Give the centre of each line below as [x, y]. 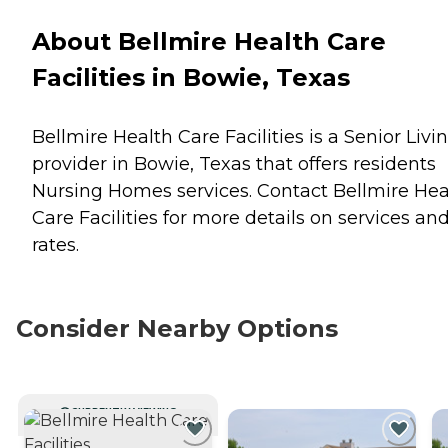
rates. [55, 244]
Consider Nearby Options [177, 328]
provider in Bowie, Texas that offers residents [234, 163]
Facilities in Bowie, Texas [191, 77]
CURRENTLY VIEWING [124, 411]
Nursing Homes [102, 190]
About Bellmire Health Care [209, 41]
